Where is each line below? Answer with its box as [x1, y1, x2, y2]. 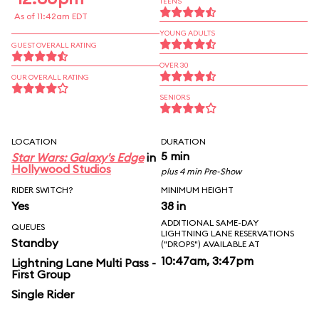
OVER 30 [159, 61, 189, 70]
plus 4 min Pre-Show [161, 166, 241, 177]
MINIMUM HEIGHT [161, 184, 234, 195]
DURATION [161, 136, 206, 147]
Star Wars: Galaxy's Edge [11, 150, 144, 164]
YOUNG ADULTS [159, 28, 215, 38]
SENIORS [159, 93, 190, 102]
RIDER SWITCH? [11, 184, 73, 195]
